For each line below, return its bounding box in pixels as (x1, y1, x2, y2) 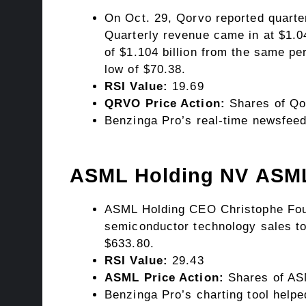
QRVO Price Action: (105, 97, 225, 111)
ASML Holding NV (70, 164, 255, 186)
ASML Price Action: (105, 270, 224, 284)
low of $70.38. (105, 63, 186, 76)
